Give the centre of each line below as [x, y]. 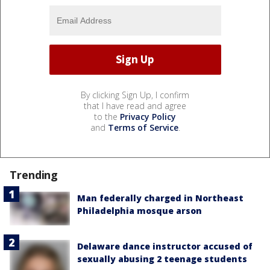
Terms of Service [143, 127]
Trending [34, 174]
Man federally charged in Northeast [160, 198]
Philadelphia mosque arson [140, 210]
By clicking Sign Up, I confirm [135, 95]
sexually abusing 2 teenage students [162, 259]
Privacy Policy [148, 116]
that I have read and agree [135, 105]
